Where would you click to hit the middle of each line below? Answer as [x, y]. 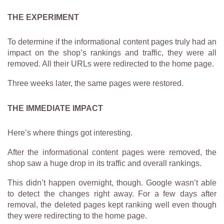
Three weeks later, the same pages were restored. [95, 83]
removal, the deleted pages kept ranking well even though [112, 204]
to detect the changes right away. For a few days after [112, 193]
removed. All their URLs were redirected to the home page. [111, 63]
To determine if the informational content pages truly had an [112, 41]
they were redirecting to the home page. [77, 215]
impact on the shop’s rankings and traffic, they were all [112, 52]
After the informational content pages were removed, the [112, 152]
